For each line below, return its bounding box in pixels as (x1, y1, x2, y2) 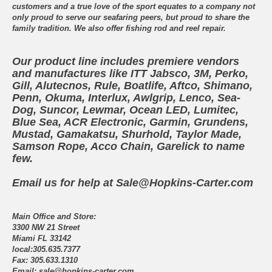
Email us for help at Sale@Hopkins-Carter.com (12, 177, 253, 189)
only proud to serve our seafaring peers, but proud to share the (12, 13, 250, 22)
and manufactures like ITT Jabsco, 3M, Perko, (12, 67, 248, 80)
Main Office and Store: (12, 212, 96, 222)
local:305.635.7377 (12, 245, 80, 254)
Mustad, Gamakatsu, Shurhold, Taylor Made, (12, 128, 242, 141)
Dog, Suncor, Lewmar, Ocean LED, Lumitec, (12, 104, 239, 117)
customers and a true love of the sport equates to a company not (12, 2, 255, 12)
